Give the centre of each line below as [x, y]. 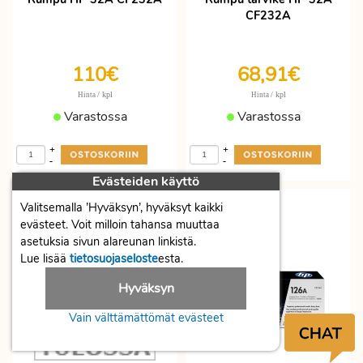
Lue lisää [45, 258]
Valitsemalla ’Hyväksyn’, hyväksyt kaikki [122, 207]
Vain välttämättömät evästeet [146, 318]
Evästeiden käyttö [146, 181]
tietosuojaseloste [114, 258]
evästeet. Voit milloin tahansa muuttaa [120, 224]
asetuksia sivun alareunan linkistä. [108, 241]
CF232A [268, 15]
